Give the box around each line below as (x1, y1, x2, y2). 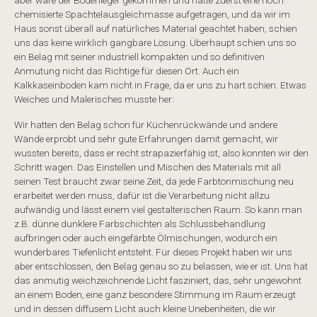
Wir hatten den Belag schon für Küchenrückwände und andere (14, 119, 277, 131)
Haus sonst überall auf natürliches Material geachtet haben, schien (14, 22, 297, 34)
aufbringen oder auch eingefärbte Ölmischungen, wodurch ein (14, 232, 277, 244)
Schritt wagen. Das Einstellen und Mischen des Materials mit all (14, 161, 281, 173)
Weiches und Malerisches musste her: (14, 93, 174, 105)
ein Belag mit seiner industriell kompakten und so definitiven (14, 50, 265, 62)
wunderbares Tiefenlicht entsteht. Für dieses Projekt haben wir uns (14, 246, 292, 258)
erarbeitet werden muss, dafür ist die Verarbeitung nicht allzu (14, 190, 270, 202)
